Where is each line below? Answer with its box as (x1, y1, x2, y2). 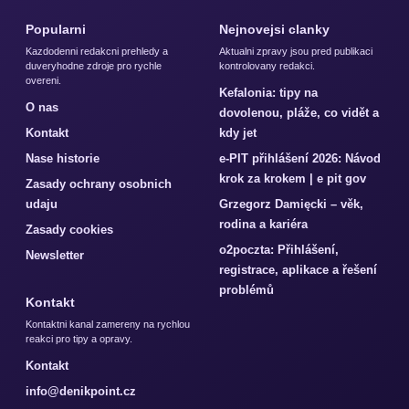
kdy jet (219, 125, 257, 140)
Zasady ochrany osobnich (26, 176, 172, 191)
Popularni (26, 21, 86, 37)
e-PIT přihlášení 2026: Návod (219, 151, 381, 165)
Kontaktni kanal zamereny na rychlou (26, 318, 190, 330)
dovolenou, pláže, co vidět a (219, 105, 379, 120)
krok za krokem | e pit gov (219, 171, 366, 185)
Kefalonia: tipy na (219, 85, 318, 100)
